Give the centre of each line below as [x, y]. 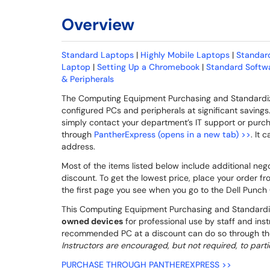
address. [80, 146]
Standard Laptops [98, 55]
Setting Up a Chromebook [148, 67]
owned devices [92, 221]
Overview [98, 24]
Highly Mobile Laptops [185, 55]
